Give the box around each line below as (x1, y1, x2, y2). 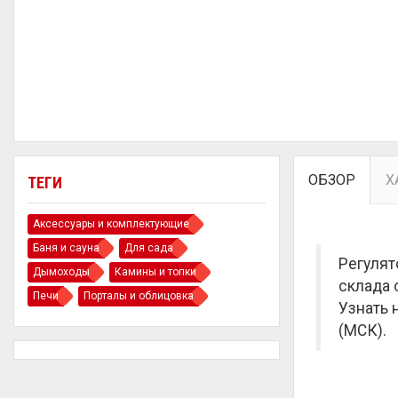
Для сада (124, 242, 173, 254)
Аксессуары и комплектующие (33, 218, 189, 230)
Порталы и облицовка (84, 290, 194, 302)
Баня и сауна (33, 242, 99, 254)
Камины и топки (115, 266, 196, 278)
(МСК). (338, 322, 386, 339)
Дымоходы (33, 266, 90, 278)
